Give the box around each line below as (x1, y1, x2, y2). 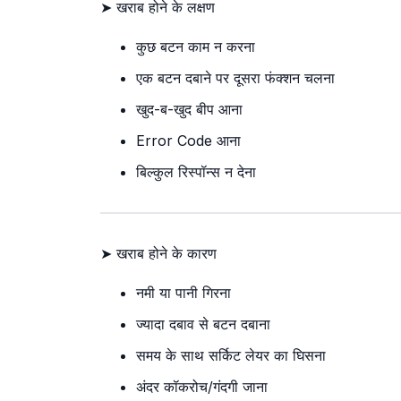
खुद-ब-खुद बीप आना (136, 100, 243, 119)
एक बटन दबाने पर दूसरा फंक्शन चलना (136, 69, 335, 88)
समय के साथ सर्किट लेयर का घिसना (136, 346, 326, 365)
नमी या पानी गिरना (136, 284, 231, 303)
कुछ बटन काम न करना (136, 38, 255, 56)
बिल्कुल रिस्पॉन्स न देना (136, 163, 256, 182)
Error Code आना (136, 132, 241, 150)
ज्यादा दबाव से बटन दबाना (136, 315, 270, 334)
